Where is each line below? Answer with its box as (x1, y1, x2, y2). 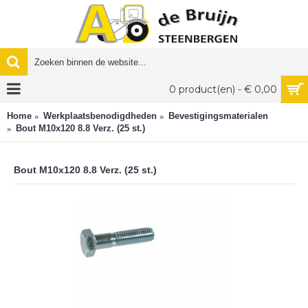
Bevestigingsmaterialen (168, 111, 268, 121)
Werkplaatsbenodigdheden (43, 111, 157, 121)
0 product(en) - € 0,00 (254, 83, 277, 96)
